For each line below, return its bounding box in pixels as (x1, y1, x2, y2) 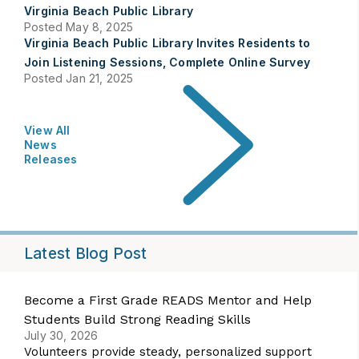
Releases (24, 152, 78, 166)
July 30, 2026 (24, 329, 99, 342)
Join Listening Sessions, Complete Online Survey (24, 55, 310, 69)
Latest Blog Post (24, 244, 147, 263)
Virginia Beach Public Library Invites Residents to (24, 36, 311, 50)
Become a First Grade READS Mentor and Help (24, 292, 312, 308)
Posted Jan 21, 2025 (24, 71, 134, 85)
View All (24, 123, 71, 137)
